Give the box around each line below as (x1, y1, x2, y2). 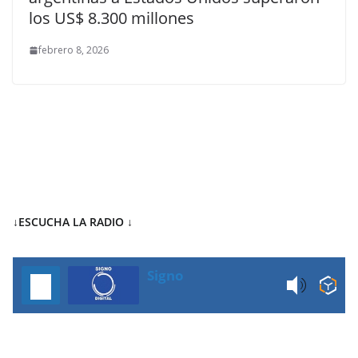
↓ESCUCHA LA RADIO (13, 214, 124, 229)
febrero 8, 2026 (38, 43, 109, 57)
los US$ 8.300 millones (29, 7, 194, 29)
